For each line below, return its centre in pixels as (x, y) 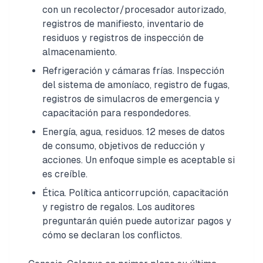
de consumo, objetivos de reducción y (124, 146)
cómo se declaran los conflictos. (112, 235)
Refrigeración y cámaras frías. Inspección (133, 70)
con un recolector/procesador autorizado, (134, 9)
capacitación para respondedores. (117, 113)
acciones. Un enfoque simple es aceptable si (139, 160)
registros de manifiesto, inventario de (123, 23)
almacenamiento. (80, 52)
